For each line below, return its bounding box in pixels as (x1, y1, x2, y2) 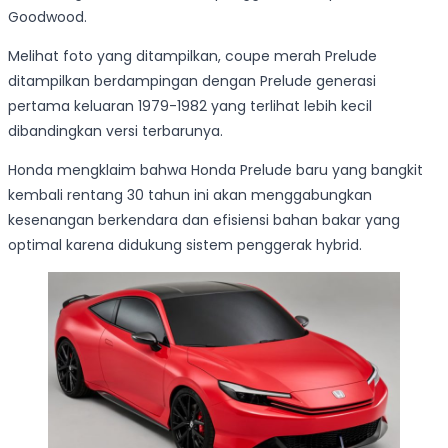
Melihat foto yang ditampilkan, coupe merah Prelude (8, 46, 377, 67)
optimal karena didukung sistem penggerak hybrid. (8, 235, 362, 256)
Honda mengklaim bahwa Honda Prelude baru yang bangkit (8, 160, 423, 181)
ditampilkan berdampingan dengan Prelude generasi (8, 71, 376, 92)
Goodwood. (8, 7, 87, 28)
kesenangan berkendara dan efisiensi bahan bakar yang (8, 210, 400, 231)
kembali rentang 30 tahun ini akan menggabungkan (8, 185, 372, 206)
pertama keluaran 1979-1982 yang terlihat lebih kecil (8, 96, 372, 117)
